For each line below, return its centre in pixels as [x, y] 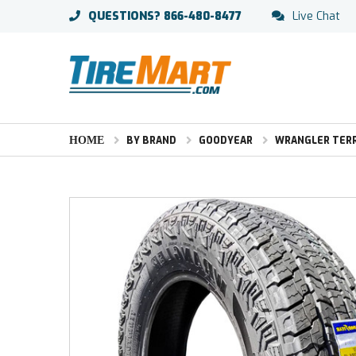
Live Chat [316, 16]
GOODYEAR [226, 141]
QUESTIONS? [124, 16]
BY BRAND [151, 141]
